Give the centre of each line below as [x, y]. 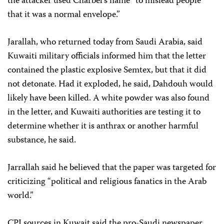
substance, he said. [42, 140]
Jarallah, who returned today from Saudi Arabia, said [105, 42]
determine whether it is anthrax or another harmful [103, 126]
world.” [20, 196]
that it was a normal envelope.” [64, 15]
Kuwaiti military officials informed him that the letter [107, 56]
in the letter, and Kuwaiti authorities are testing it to [104, 112]
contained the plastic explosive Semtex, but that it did [107, 70]
